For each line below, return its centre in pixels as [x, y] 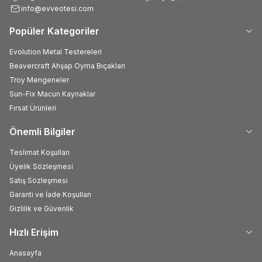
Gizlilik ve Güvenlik [42, 208]
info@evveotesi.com [57, 9]
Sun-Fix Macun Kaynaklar [52, 94]
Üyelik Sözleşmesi [41, 166]
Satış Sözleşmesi [39, 180]
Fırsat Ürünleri [33, 108]
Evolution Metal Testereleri [56, 51]
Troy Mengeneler [39, 80]
